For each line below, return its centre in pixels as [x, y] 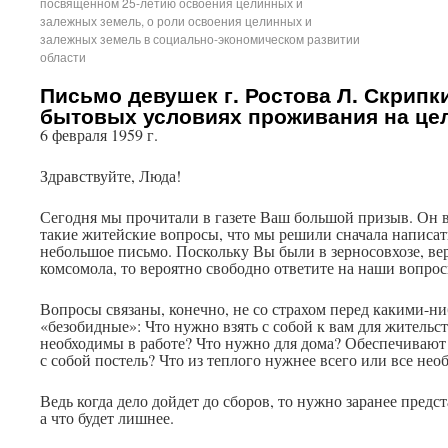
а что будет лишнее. [107, 417]
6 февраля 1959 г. [99, 134]
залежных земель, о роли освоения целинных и [176, 20]
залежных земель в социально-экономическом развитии [200, 38]
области [63, 56]
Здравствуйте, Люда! [110, 175]
